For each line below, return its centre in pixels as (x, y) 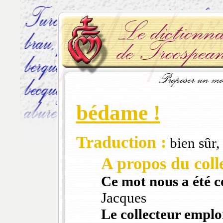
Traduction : (121, 142)
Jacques (123, 198)
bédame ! (118, 113)
